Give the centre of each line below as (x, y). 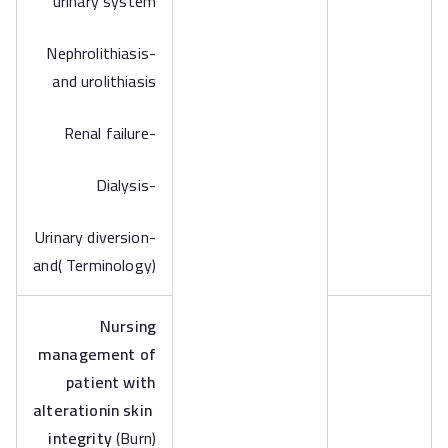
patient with (111, 382)
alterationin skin (94, 410)
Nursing (127, 326)
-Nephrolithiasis (97, 53)
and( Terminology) (94, 265)
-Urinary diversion (92, 237)
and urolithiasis (104, 81)
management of (96, 354)
